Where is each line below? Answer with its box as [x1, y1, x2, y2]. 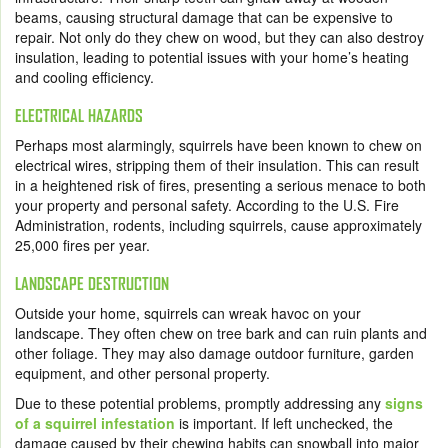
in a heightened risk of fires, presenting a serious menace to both [15, 174, 426, 195]
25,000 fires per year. [15, 234, 150, 255]
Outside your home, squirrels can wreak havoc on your [15, 302, 361, 323]
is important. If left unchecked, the [175, 412, 393, 433]
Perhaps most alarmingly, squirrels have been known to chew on [15, 134, 422, 155]
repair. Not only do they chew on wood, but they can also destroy [15, 26, 424, 47]
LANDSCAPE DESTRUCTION [15, 273, 169, 293]
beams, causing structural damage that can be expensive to [15, 6, 393, 27]
